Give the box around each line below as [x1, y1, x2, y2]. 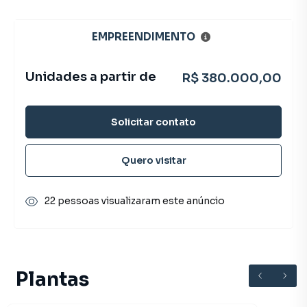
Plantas [16, 267, 89, 291]
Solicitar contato [111, 115, 196, 128]
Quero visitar [121, 153, 186, 167]
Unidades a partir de [25, 69, 156, 84]
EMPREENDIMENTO [91, 30, 195, 43]
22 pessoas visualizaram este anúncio [45, 195, 225, 207]
